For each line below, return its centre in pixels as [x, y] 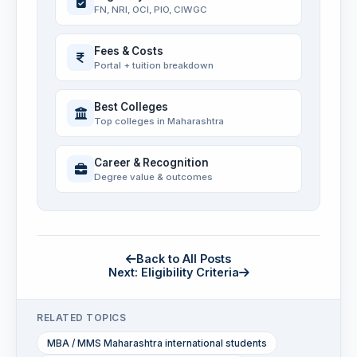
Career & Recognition [151, 162]
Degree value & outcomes [153, 177]
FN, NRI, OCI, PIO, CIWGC [151, 9]
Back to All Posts [184, 259]
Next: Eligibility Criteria [173, 273]
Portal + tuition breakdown [154, 65]
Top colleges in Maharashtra [159, 121]
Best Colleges [131, 106]
